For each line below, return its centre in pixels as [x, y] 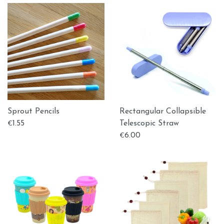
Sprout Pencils [33, 111]
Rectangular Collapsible [163, 111]
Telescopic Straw [149, 123]
